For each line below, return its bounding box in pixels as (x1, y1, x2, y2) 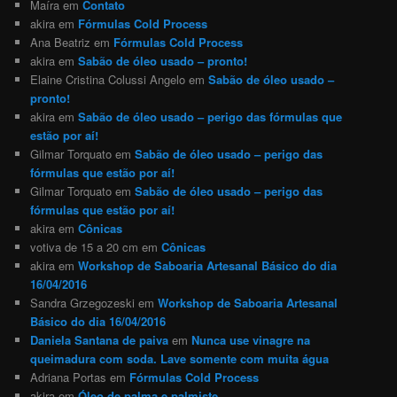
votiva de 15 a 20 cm (30, 237, 139, 255)
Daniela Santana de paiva (30, 331, 169, 348)
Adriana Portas (30, 368, 107, 385)
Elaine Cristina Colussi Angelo (30, 70, 186, 88)
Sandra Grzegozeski (30, 293, 136, 311)
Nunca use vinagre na (191, 331, 311, 348)
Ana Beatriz (30, 33, 91, 51)
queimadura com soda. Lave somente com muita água (30, 349, 330, 367)
